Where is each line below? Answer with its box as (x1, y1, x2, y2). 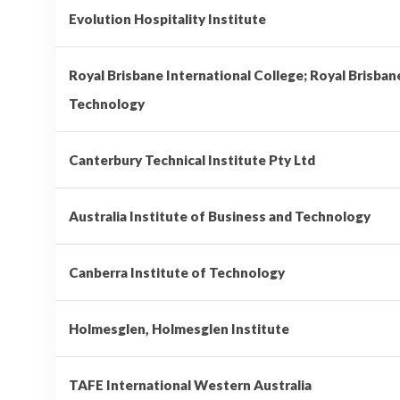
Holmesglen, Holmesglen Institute (69, 320, 289, 337)
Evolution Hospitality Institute (69, 10, 266, 27)
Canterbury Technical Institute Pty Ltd (69, 151, 315, 168)
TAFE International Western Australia (69, 376, 312, 393)
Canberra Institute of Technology (69, 263, 285, 280)
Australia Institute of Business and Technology (69, 207, 371, 224)
